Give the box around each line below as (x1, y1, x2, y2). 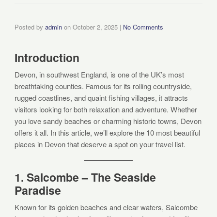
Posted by (15, 22, 45, 32)
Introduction (15, 49, 79, 66)
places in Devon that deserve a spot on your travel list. (15, 139, 186, 150)
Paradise (15, 182, 61, 199)
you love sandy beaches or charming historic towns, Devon (15, 116, 201, 126)
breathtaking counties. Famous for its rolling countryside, (15, 81, 192, 92)
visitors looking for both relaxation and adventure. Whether (15, 104, 197, 115)
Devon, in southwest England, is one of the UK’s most (15, 69, 184, 80)
